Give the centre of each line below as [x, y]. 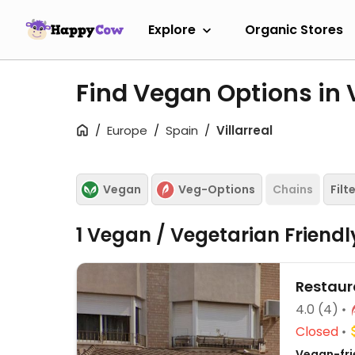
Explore [172, 29]
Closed [317, 332]
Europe [127, 130]
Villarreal [244, 130]
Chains [293, 189]
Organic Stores [294, 29]
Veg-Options [217, 189]
